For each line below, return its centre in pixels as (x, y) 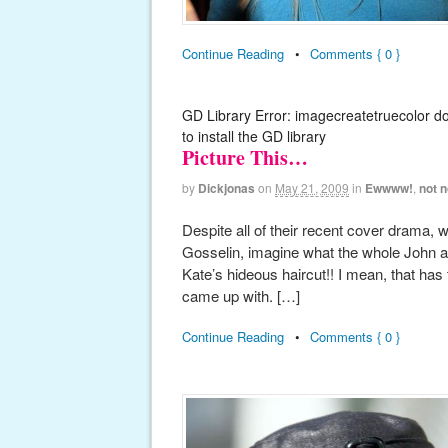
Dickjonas (226, 188)
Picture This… (245, 158)
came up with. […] (241, 295)
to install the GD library (254, 136)
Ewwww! (389, 188)
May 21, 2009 (312, 188)
